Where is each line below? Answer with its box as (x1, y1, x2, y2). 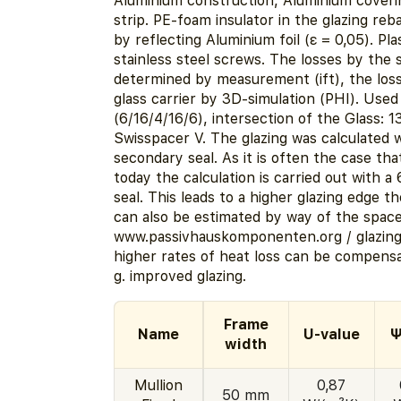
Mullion (133, 376, 183, 394)
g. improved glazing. (113, 267, 246, 285)
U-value (303, 325, 360, 343)
